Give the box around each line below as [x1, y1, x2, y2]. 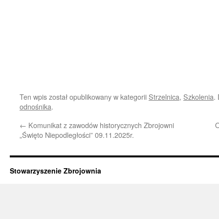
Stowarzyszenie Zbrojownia [10, 165, 101, 175]
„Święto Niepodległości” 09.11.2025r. [20, 129, 134, 140]
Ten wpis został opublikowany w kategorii [20, 91, 149, 102]
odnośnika [20, 101, 51, 111]
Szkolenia [183, 91, 214, 102]
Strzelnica [149, 91, 179, 102]
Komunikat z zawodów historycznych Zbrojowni [26, 119, 174, 130]
